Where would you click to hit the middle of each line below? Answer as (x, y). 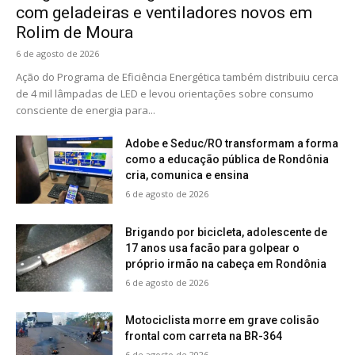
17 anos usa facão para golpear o (213, 248)
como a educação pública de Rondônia (227, 160)
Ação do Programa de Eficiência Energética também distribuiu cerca (177, 77)
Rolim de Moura (74, 33)
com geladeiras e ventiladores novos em (164, 13)
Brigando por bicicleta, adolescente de (227, 232)
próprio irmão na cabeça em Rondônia (226, 263)
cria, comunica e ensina (187, 176)
